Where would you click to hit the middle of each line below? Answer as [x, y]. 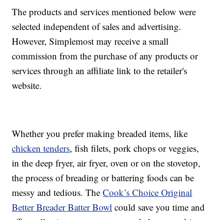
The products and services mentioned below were [104, 12]
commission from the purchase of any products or [105, 56]
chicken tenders [41, 148]
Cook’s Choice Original [148, 192]
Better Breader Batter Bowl [62, 207]
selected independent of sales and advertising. [97, 27]
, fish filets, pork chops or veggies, [135, 148]
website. [27, 85]
